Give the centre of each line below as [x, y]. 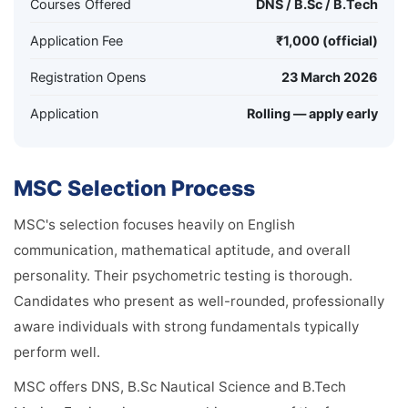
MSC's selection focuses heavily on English [154, 224]
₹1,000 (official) [327, 41]
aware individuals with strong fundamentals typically [186, 326]
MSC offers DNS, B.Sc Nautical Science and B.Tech [180, 387]
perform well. [57, 352]
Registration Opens [88, 77]
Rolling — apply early [312, 113]
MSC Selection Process [134, 189]
